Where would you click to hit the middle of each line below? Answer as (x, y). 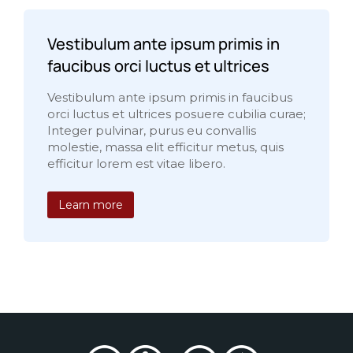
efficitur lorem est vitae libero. (136, 163)
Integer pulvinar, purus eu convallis (152, 130)
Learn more (91, 205)
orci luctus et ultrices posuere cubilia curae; (176, 114)
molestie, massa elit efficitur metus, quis (165, 147)
